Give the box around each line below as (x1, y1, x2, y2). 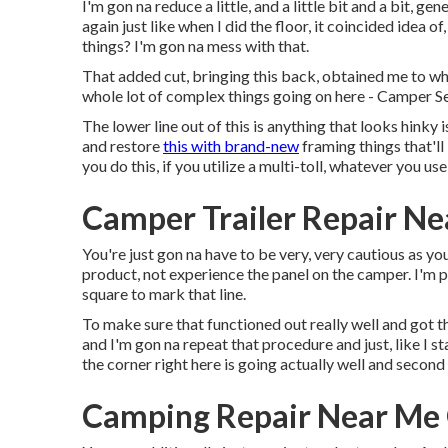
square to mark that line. (82, 284, 246, 303)
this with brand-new (163, 136, 299, 155)
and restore (82, 136, 163, 155)
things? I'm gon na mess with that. (82, 36, 309, 55)
